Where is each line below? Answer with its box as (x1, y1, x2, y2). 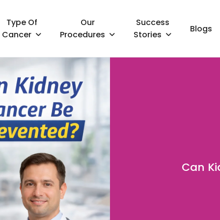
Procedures (60, 28, 106, 40)
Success (136, 16, 169, 28)
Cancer (2, 28, 32, 40)
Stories (134, 28, 162, 40)
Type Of (6, 16, 37, 28)
